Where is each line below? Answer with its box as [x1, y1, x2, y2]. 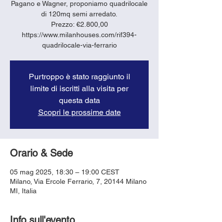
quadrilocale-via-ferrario [42, 41, 117, 49]
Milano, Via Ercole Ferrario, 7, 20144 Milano [10, 177, 147, 185]
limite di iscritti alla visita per [30, 83, 128, 93]
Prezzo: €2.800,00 [51, 20, 108, 28]
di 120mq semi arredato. [41, 9, 117, 18]
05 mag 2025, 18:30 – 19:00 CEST [10, 167, 119, 176]
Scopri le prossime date [38, 107, 121, 117]
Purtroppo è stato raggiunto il [28, 71, 130, 81]
